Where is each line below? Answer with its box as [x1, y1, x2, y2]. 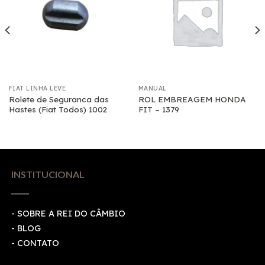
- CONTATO [11, 238, 59, 249]
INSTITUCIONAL [11, 168, 85, 180]
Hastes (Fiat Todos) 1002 [8, 104, 107, 114]
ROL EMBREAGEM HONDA [138, 93, 246, 104]
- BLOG [11, 223, 41, 234]
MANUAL [138, 85, 167, 93]
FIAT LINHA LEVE [8, 85, 66, 93]
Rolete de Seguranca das [8, 93, 109, 104]
